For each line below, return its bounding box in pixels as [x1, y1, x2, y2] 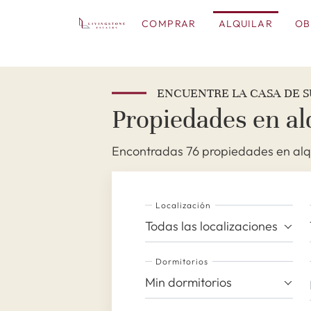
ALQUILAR [218, 17, 273, 30]
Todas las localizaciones [144, 218, 278, 234]
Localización [155, 200, 212, 210]
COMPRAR [141, 17, 196, 30]
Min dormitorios [144, 274, 232, 290]
